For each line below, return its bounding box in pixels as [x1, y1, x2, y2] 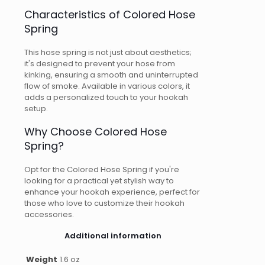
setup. [24, 103, 48, 115]
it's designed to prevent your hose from [24, 58, 175, 70]
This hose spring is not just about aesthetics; [24, 47, 192, 59]
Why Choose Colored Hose [24, 124, 167, 140]
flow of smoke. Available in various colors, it [24, 80, 190, 92]
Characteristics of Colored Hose [24, 7, 195, 22]
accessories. [24, 209, 74, 221]
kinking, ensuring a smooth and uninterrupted [24, 69, 198, 81]
